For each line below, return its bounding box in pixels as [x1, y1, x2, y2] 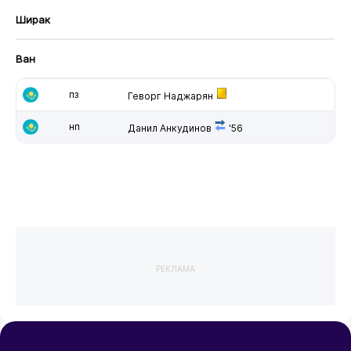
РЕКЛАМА [156, 263, 195, 273]
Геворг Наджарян [127, 89, 213, 102]
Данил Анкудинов [127, 121, 212, 134]
